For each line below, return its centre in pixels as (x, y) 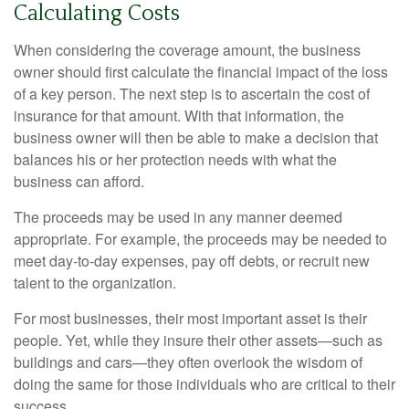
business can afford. (79, 182)
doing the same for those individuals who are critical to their (204, 384)
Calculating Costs (97, 14)
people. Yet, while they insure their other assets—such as (198, 341)
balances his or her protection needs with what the (175, 160)
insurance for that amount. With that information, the (179, 116)
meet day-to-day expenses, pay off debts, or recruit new (192, 261)
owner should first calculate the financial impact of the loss (201, 72)
